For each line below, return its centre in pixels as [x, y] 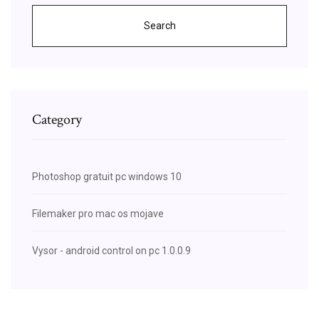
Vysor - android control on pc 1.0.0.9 [111, 250]
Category [57, 119]
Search [159, 25]
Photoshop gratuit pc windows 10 [107, 176]
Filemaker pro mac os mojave [98, 213]
